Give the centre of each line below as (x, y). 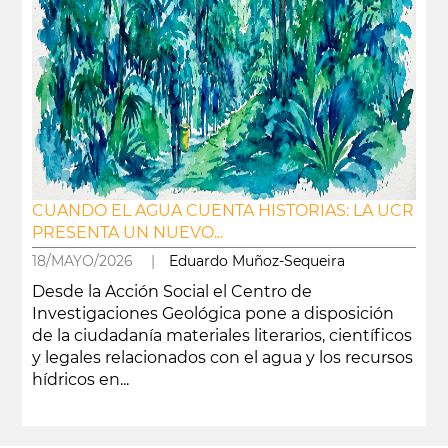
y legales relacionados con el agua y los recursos (222, 357)
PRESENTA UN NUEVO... (127, 232)
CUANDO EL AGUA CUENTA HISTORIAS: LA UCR (222, 210)
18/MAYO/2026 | (100, 261)
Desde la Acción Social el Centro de (171, 291)
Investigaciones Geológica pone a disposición (212, 313)
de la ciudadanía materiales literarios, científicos (221, 335)
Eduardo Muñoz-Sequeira (256, 261)
